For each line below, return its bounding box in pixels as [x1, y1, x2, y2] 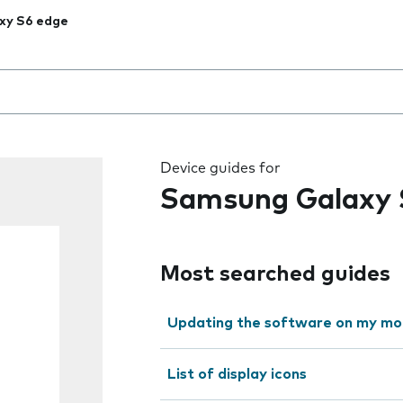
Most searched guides [160, 264, 390, 285]
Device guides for [160, 161, 281, 175]
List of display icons [167, 367, 307, 381]
